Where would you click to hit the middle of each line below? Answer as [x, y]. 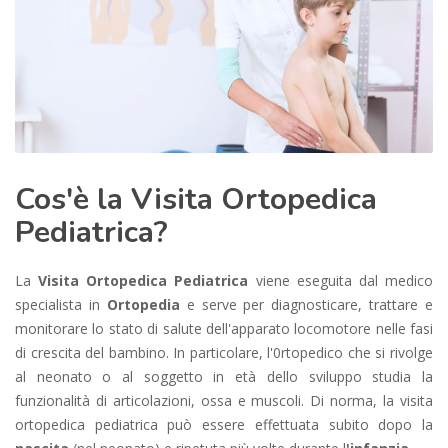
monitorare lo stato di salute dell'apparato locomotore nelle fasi [224, 328]
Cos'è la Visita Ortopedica [196, 199]
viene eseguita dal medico [344, 280]
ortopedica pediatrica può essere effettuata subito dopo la [224, 424]
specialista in [61, 304]
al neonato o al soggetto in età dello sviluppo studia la [224, 376]
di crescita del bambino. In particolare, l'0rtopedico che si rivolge [224, 352]
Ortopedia [146, 304]
